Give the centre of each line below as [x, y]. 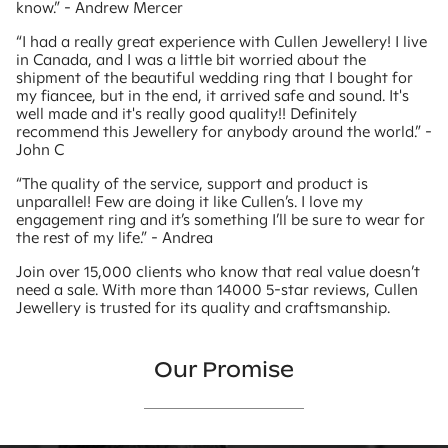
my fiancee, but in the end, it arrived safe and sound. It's [212, 95]
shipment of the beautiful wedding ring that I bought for [214, 77]
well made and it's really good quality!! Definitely [186, 113]
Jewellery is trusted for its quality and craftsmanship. [203, 307]
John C [40, 149]
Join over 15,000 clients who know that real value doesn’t [218, 271]
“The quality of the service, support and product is [192, 183]
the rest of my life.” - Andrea [114, 237]
